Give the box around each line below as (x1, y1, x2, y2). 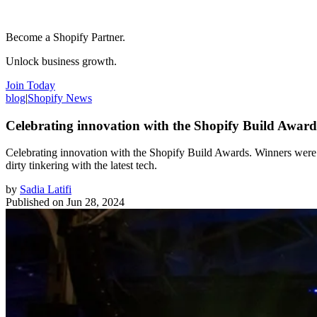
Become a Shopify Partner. (6, 30, 125, 43)
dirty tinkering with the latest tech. (6, 159, 157, 172)
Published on (6, 196, 64, 209)
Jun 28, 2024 (67, 196, 125, 209)
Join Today (6, 79, 55, 91)
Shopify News (28, 91, 92, 104)
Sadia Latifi (20, 183, 71, 196)
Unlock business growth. (6, 54, 117, 67)
